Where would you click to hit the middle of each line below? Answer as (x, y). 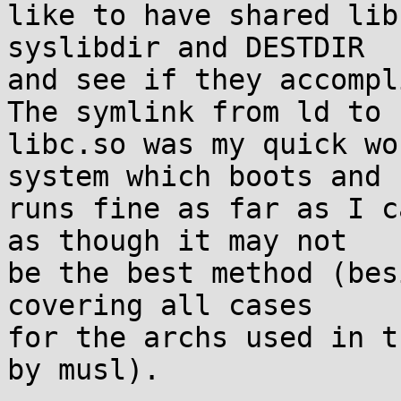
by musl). (84, 370)
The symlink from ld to (194, 112)
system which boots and (194, 176)
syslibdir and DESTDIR (186, 47)
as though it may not (177, 241)
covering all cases (160, 305)
